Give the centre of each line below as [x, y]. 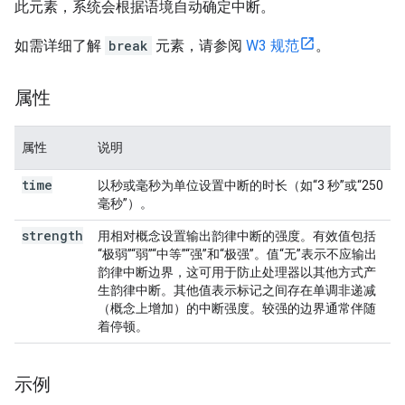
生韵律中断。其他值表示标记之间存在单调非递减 [237, 290]
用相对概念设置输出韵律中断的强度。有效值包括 [237, 236]
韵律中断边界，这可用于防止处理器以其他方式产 [237, 272]
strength [52, 235]
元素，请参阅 [199, 46]
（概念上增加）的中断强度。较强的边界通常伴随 [237, 308]
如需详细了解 [60, 46]
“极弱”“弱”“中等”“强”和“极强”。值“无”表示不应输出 [237, 254]
